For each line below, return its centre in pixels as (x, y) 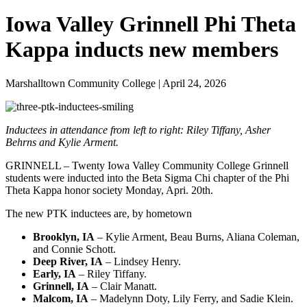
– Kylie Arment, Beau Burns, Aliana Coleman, (197, 236)
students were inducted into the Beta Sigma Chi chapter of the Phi (147, 177)
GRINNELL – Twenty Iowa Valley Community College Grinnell (147, 165)
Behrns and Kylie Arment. (62, 142)
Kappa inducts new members (142, 50)
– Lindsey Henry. (142, 261)
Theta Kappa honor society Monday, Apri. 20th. (109, 190)
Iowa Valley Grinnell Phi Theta (151, 24)
